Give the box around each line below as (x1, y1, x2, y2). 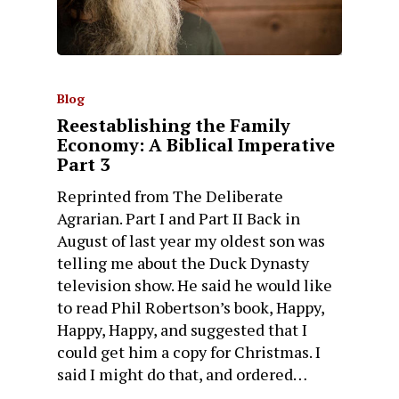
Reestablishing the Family (57, 113, 290, 138)
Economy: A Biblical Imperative (57, 133, 335, 158)
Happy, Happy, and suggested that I (57, 319, 307, 341)
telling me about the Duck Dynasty (57, 252, 309, 274)
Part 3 (57, 152, 110, 177)
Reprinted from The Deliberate (57, 185, 283, 208)
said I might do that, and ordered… (57, 363, 307, 386)
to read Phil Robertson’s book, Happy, (57, 297, 324, 319)
